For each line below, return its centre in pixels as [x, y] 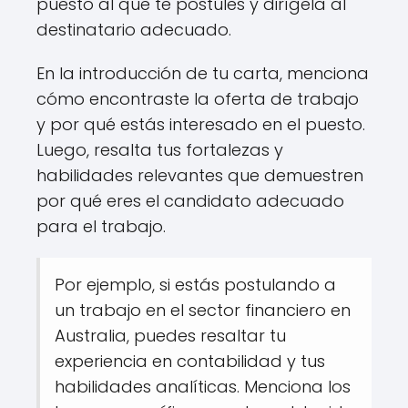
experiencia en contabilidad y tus [190, 361]
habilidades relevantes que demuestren [200, 175]
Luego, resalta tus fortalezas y [160, 149]
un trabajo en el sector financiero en [203, 310]
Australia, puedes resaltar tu [170, 335]
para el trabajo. [101, 226]
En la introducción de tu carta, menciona [203, 73]
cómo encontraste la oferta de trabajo [198, 98]
